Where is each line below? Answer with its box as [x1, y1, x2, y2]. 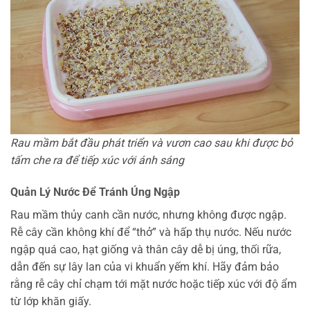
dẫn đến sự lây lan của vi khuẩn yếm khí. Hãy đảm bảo [10, 259, 279, 273]
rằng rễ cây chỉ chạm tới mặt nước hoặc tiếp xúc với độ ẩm [10, 277, 297, 291]
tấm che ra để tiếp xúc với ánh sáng [10, 154, 184, 167]
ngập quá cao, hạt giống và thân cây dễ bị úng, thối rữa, [10, 242, 281, 256]
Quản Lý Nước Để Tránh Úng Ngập [10, 185, 180, 199]
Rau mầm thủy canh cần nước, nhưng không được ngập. [10, 208, 286, 221]
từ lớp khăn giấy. [10, 294, 91, 308]
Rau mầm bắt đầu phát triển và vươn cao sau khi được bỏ [10, 136, 293, 150]
